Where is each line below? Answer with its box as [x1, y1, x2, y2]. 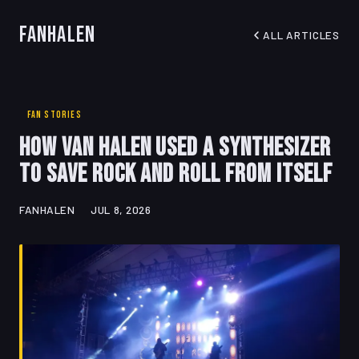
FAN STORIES [26, 109, 82, 121]
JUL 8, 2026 [91, 203, 151, 217]
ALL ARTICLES [263, 28, 340, 42]
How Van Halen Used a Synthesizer [19, 132, 331, 164]
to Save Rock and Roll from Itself [19, 159, 333, 191]
